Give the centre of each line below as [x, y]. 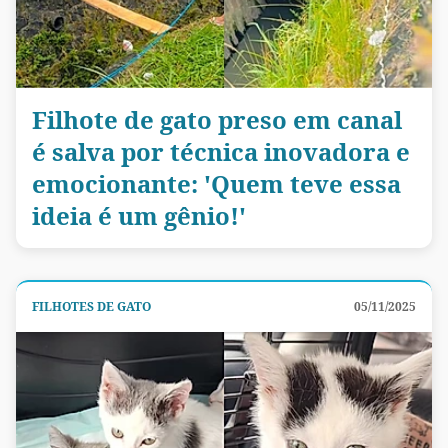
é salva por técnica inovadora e [221, 151]
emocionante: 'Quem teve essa [216, 183]
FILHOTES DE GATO [91, 306]
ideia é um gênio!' [139, 215]
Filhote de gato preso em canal [217, 119]
